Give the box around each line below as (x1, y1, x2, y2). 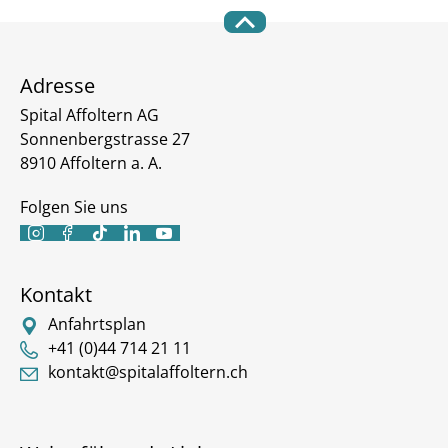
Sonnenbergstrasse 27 (20, 128, 190, 150)
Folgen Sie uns (20, 196, 128, 218)
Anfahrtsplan (47, 313, 146, 335)
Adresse (20, 72, 95, 99)
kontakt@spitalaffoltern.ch (47, 361, 248, 383)
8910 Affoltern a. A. (20, 152, 162, 174)
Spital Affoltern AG (20, 104, 159, 126)
